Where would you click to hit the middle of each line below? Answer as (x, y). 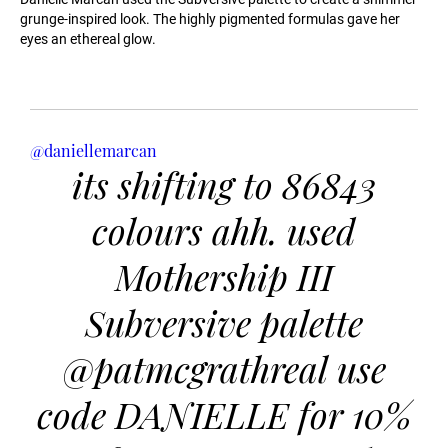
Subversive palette (224, 322)
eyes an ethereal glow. (88, 39)
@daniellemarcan (93, 151)
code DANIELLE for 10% (224, 414)
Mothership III (224, 276)
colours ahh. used (224, 230)
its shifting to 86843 (224, 184)
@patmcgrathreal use (224, 368)
